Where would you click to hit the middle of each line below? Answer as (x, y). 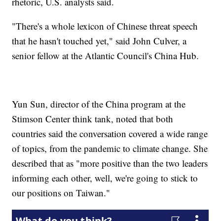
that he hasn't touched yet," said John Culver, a (99, 41)
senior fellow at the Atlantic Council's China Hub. (106, 56)
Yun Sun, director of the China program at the (99, 104)
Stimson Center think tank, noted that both (93, 119)
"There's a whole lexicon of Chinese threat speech (105, 26)
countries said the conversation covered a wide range (110, 134)
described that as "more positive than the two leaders (110, 163)
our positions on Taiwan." (61, 193)
